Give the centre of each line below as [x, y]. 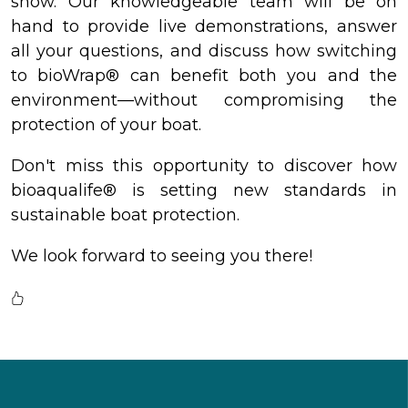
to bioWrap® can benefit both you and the [204, 75]
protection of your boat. [106, 124]
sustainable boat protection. [125, 214]
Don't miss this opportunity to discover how [204, 165]
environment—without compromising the [204, 100]
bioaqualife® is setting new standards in [204, 190]
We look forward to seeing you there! [162, 255]
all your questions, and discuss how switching [204, 51]
